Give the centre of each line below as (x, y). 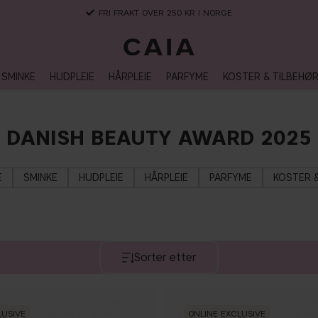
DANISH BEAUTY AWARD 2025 (159, 137)
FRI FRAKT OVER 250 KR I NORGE (165, 12)
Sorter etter (165, 257)
